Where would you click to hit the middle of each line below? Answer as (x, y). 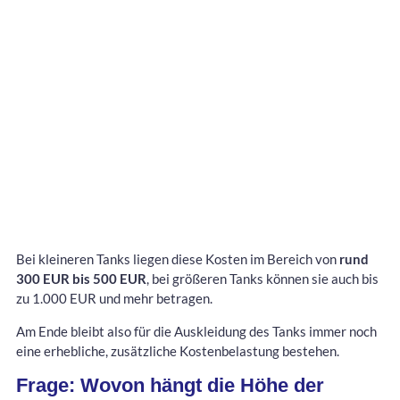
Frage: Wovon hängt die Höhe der (170, 385)
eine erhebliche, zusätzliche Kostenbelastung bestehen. (178, 350)
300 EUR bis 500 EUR (81, 278)
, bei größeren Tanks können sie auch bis (262, 278)
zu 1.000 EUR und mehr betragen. (114, 298)
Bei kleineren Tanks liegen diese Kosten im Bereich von (178, 258)
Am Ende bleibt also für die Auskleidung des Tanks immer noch (196, 331)
